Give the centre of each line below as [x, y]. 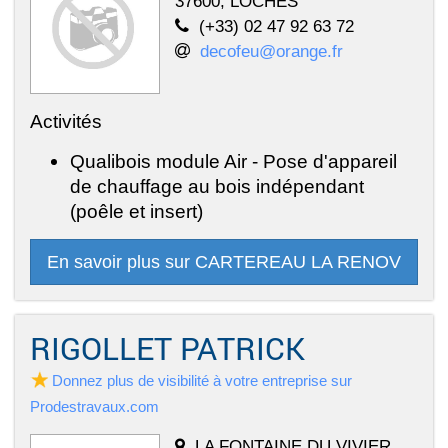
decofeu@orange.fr [271, 51]
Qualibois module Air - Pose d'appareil [233, 161]
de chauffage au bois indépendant [217, 186]
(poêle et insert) [136, 211]
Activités [66, 121]
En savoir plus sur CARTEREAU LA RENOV [224, 262]
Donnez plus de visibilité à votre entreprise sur [202, 381]
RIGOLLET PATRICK [167, 348]
